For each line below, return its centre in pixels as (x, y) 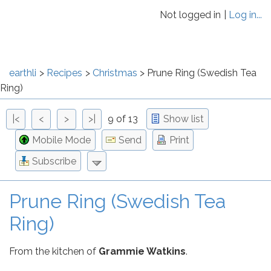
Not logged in (191, 15)
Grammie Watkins (142, 252)
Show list (184, 119)
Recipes (64, 73)
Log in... (245, 15)
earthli (23, 73)
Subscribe (54, 161)
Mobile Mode (62, 140)
